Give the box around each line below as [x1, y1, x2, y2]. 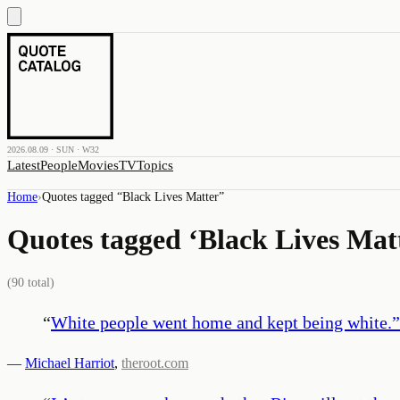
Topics [137, 158, 173, 172]
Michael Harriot [25, 354, 114, 371]
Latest [7, 158, 40, 172]
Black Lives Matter [122, 190, 219, 204]
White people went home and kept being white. [51, 312, 392, 332]
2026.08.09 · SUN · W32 [7, 145, 99, 154]
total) [24, 275, 54, 289]
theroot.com [121, 354, 188, 371]
